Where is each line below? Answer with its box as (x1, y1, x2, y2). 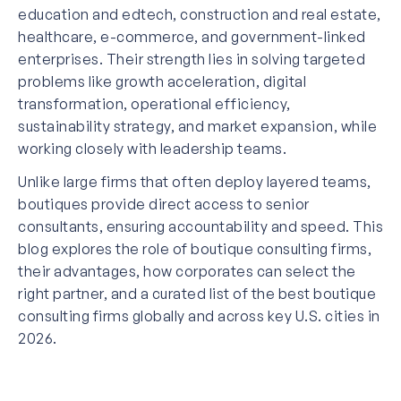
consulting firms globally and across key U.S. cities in (18, 306, 380, 325)
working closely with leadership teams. (18, 139, 286, 158)
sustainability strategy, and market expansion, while (18, 116, 377, 135)
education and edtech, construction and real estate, (18, 4, 381, 23)
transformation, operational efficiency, (18, 94, 291, 113)
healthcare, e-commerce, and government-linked (18, 27, 366, 46)
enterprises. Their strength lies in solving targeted (18, 49, 365, 68)
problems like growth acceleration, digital (18, 72, 306, 90)
